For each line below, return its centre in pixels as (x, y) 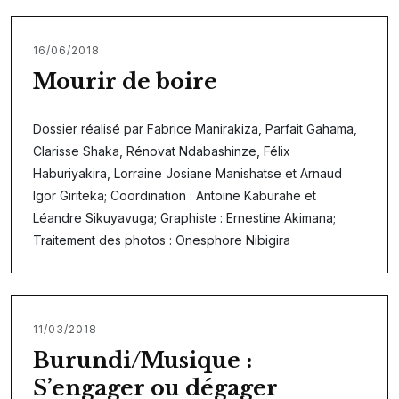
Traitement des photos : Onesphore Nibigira (162, 240)
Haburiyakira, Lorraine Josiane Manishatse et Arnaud (187, 173)
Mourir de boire (125, 81)
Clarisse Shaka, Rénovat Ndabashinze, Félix (162, 151)
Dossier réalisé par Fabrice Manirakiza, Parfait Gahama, (195, 128)
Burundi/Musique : (142, 360)
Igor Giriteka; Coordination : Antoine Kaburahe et (175, 195)
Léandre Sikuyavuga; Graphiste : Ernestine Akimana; (184, 217)
